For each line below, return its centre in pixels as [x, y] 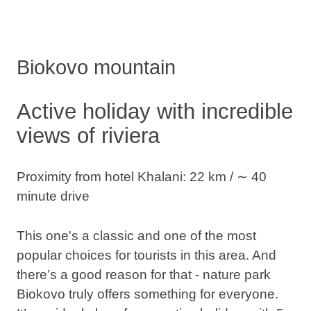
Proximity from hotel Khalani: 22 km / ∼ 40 [141, 177]
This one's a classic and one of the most [136, 235]
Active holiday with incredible [154, 111]
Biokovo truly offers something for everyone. [147, 294]
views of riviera [88, 135]
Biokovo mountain [96, 67]
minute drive [53, 196]
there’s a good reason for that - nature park [143, 274]
